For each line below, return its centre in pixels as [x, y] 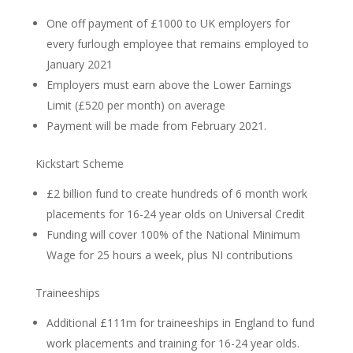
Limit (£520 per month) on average [136, 105]
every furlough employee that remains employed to [177, 44]
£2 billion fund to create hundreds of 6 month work [176, 193]
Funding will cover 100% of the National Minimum [173, 234]
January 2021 [79, 64]
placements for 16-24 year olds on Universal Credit [175, 214]
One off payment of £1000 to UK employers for [168, 23]
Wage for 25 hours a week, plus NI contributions [169, 255]
